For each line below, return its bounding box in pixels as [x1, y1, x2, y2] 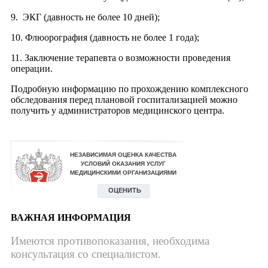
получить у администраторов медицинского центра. [11, 105, 224, 115]
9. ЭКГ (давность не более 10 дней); [11, 12, 160, 22]
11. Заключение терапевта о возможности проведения [11, 53, 230, 63]
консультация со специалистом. [11, 248, 161, 260]
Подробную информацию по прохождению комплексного [11, 84, 248, 94]
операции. [11, 63, 53, 74]
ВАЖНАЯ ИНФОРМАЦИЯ [11, 212, 131, 223]
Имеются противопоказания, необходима [11, 234, 209, 247]
